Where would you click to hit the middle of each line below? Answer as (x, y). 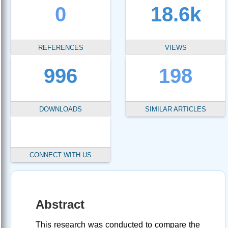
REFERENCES (61, 48)
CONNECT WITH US (61, 155)
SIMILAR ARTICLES (176, 109)
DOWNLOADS (61, 109)
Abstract (60, 205)
